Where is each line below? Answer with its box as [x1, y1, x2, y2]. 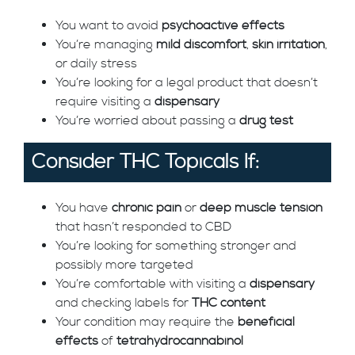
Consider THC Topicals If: [32, 150, 259, 175]
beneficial [238, 314, 295, 330]
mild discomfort [156, 36, 246, 52]
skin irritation [252, 36, 325, 52]
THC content [192, 295, 265, 311]
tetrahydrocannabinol [116, 333, 243, 349]
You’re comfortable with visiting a [55, 276, 250, 292]
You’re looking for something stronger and [55, 238, 296, 254]
